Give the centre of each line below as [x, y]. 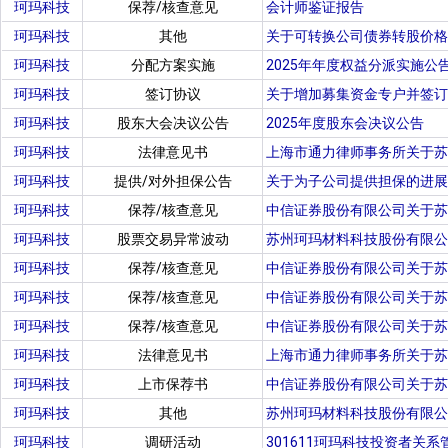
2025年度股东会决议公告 [345, 123]
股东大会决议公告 [172, 123]
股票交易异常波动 [172, 239]
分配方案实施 [172, 65]
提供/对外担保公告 [172, 181]
